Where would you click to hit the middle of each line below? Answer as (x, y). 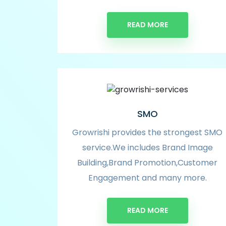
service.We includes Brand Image (147, 147)
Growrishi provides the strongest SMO (147, 132)
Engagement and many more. (147, 178)
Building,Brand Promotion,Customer (147, 162)
